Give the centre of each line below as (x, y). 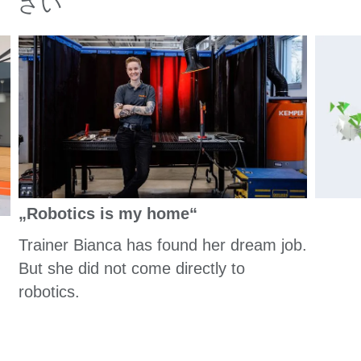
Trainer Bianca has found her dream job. (162, 245)
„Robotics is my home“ (108, 213)
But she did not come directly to (131, 268)
